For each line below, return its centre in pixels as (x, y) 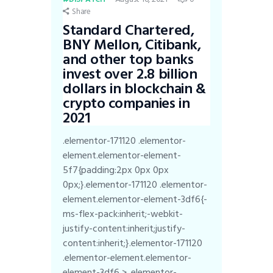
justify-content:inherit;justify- (124, 229)
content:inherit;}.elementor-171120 (133, 243)
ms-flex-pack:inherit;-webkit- (123, 214)
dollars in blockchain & (134, 89)
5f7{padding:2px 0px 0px (116, 170)
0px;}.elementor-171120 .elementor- (135, 185)
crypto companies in (126, 104)
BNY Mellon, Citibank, (132, 45)
